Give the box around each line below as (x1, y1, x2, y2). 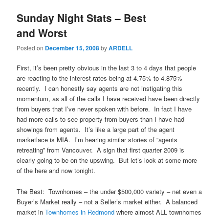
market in (17, 207, 45, 217)
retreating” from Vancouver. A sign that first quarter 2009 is (17, 145, 185, 155)
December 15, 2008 (45, 44, 100, 53)
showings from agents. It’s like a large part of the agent (17, 125, 175, 134)
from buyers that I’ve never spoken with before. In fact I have (17, 104, 192, 114)
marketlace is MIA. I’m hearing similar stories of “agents (17, 135, 178, 145)
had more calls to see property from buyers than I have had (17, 114, 185, 124)
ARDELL (109, 44, 133, 53)
